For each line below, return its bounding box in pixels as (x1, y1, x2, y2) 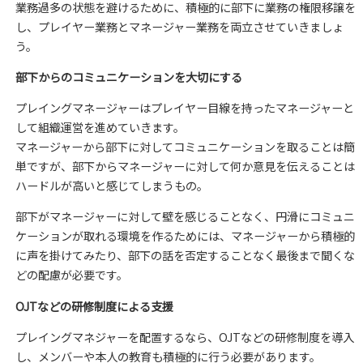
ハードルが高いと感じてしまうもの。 (15, 177, 208, 194)
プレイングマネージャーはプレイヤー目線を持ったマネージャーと (15, 100, 354, 117)
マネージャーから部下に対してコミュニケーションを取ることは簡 (15, 139, 355, 156)
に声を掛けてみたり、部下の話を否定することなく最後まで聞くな (15, 247, 355, 264)
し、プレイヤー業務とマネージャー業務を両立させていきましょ (15, 18, 344, 35)
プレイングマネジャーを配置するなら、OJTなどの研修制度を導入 (15, 328, 354, 345)
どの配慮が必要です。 (15, 267, 128, 284)
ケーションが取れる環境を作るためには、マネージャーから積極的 (15, 228, 355, 245)
